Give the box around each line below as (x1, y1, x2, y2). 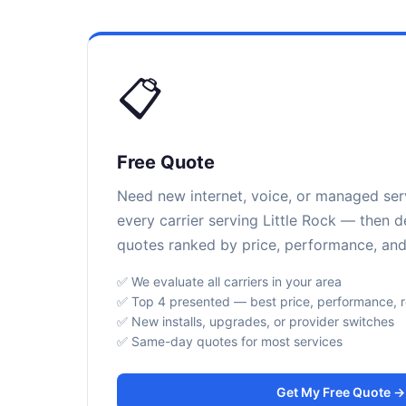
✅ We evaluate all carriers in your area (117, 274, 342, 289)
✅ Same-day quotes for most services (117, 333, 343, 349)
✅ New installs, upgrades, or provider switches (117, 314, 394, 329)
